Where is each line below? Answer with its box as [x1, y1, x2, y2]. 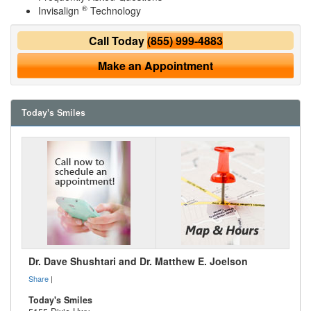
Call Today [88, 33, 147, 49]
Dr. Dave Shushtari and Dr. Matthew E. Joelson [28, 254, 248, 268]
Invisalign [38, 3, 82, 17]
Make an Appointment [98, 58, 213, 74]
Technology [87, 3, 141, 17]
